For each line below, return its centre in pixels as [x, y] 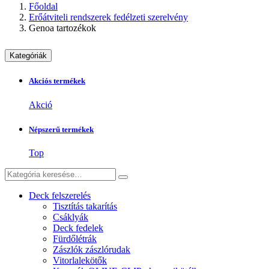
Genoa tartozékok [62, 28]
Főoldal [43, 7]
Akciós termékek [57, 81]
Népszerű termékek [61, 129]
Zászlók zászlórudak [92, 249]
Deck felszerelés [60, 195]
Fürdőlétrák [75, 238]
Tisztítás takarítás [85, 206]
